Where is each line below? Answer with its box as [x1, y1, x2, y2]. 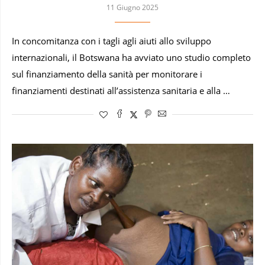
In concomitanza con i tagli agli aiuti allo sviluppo [12, 35, 211, 47]
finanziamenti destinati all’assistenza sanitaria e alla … [12, 85, 230, 96]
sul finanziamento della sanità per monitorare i [12, 68, 202, 80]
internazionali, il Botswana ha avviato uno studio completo [12, 51, 251, 63]
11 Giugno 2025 [106, 2, 159, 12]
